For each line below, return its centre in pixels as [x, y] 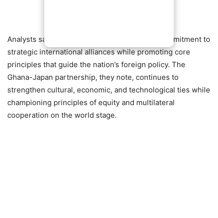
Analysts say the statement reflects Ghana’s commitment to [109, 39]
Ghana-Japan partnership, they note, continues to [93, 77]
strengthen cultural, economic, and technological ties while [109, 90]
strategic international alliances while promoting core [99, 52]
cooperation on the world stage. [62, 115]
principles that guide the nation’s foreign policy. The [96, 65]
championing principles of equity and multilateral [91, 103]
